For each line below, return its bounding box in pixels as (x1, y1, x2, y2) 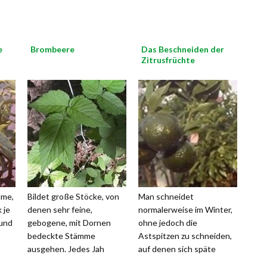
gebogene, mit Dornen (27, 218, 111, 228)
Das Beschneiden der (141, 44, 224, 54)
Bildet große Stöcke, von (27, 191, 119, 201)
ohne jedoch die (138, 218, 197, 228)
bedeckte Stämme (27, 231, 95, 241)
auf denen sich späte (138, 244, 216, 254)
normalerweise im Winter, (138, 204, 232, 215)
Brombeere (30, 44, 74, 54)
